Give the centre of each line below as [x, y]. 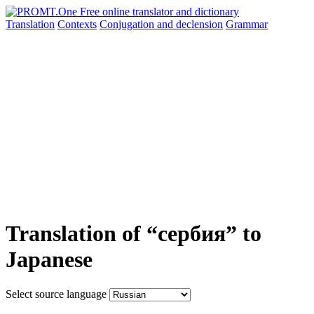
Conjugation [128, 24]
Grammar [247, 24]
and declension [190, 24]
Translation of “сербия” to [134, 234]
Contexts [77, 24]
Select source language [56, 294]
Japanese [49, 260]
